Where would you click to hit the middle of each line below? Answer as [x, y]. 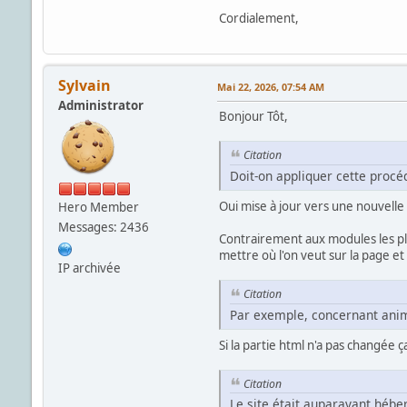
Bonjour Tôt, [253, 117]
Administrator [100, 106]
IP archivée [89, 268]
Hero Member [98, 208]
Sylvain [84, 86]
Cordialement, [258, 19]
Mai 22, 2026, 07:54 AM [270, 87]
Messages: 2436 [103, 228]
